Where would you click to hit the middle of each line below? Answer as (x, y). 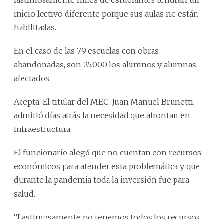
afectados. (32, 78)
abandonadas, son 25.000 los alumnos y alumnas (105, 65)
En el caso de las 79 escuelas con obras (86, 51)
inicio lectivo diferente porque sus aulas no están (106, 14)
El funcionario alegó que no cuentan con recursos (108, 153)
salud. (24, 194)
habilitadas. (35, 27)
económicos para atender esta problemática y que (107, 166)
